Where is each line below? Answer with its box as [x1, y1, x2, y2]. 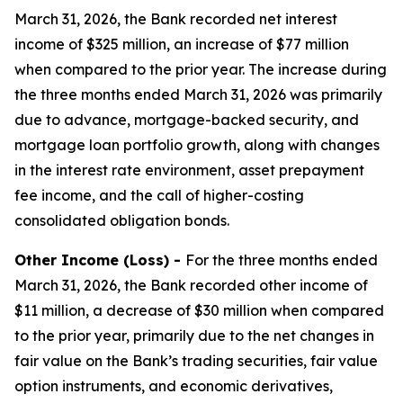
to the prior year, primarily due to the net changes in [14, 327, 374, 345]
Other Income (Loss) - [14, 251, 185, 269]
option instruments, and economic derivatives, [14, 377, 333, 395]
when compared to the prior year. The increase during [14, 60, 387, 78]
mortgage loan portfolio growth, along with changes [14, 136, 380, 154]
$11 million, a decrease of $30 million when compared [14, 301, 384, 319]
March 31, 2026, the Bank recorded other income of [14, 276, 368, 294]
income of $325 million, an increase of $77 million [14, 35, 349, 53]
